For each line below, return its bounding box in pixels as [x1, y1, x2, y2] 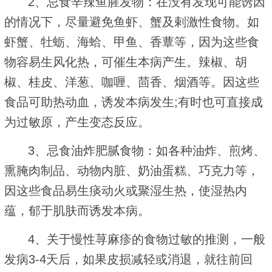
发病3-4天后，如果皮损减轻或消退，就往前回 [4, 252, 253, 266]
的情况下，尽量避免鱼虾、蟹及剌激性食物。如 [4, 15, 259, 29]
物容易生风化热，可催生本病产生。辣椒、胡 [4, 55, 247, 69]
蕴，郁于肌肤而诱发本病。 [4, 203, 150, 217]
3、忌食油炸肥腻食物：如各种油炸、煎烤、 [28, 143, 266, 157]
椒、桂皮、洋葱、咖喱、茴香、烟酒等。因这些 [4, 75, 259, 89]
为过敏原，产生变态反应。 [4, 115, 150, 129]
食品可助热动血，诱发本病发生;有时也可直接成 [4, 95, 263, 109]
